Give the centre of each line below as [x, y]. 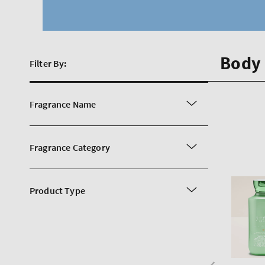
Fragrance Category [70, 147]
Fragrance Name [63, 104]
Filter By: [48, 63]
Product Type [57, 190]
